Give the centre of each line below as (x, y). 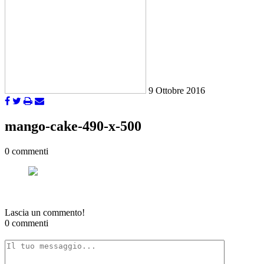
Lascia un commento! (45, 213)
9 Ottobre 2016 (177, 91)
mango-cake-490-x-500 (73, 126)
